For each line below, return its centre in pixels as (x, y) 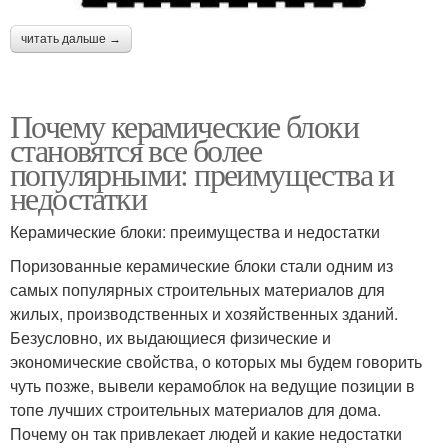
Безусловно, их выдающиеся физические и (170, 337)
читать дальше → (71, 38)
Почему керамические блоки (184, 125)
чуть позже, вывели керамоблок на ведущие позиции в (212, 385)
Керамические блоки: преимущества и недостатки (195, 231)
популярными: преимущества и (202, 173)
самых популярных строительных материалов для (197, 289)
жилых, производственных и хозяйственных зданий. (204, 313)
